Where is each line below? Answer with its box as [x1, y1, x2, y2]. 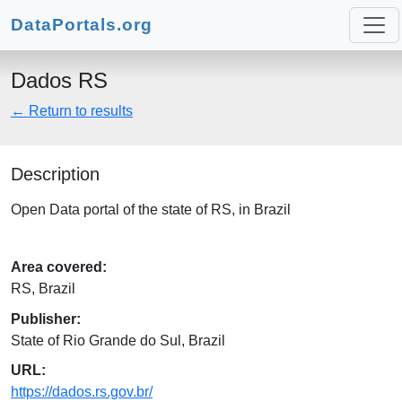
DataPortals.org [11, 15, 153, 34]
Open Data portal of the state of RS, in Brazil [11, 202, 291, 217]
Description [11, 164, 100, 184]
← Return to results [11, 103, 133, 118]
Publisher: [11, 310, 81, 327]
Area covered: [11, 259, 107, 275]
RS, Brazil [11, 281, 75, 296]
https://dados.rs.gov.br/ [11, 384, 153, 400]
